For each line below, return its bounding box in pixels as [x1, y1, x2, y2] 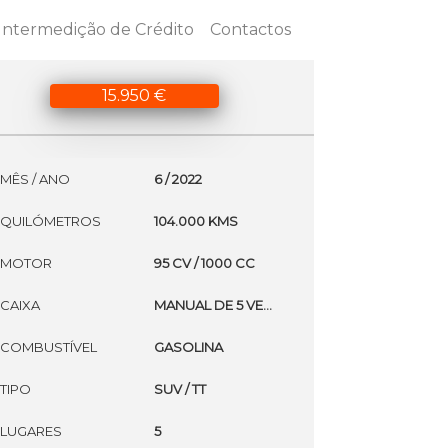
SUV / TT [154, 381, 207, 397]
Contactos [209, 20, 291, 39]
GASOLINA [154, 339, 224, 355]
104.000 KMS [154, 213, 239, 229]
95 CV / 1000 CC [154, 255, 256, 271]
